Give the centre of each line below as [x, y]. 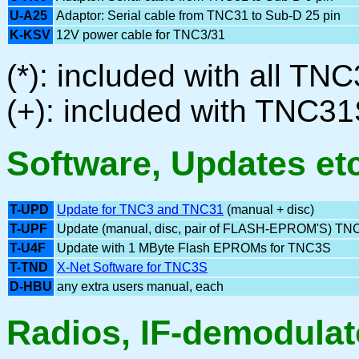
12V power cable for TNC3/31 [141, 34]
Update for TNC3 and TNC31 [140, 210]
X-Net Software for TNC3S [132, 268]
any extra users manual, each [140, 287]
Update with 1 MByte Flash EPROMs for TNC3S [194, 248]
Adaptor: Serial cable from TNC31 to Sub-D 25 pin [198, 15]
